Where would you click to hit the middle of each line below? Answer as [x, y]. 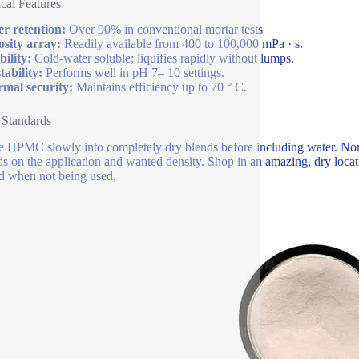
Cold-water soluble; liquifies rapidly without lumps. [162, 58]
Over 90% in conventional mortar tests [164, 30]
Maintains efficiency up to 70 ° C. [159, 87]
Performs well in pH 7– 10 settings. [133, 73]
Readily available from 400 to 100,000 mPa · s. [182, 44]
